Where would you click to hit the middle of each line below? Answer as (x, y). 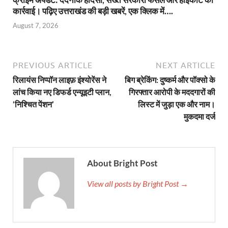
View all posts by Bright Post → (138, 184)
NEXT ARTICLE (186, 65)
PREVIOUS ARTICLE (53, 65)
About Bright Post (122, 163)
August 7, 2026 (36, 26)
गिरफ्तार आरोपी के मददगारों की (172, 92)
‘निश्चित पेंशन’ (33, 104)
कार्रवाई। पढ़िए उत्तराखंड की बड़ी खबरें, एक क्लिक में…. (93, 11)
